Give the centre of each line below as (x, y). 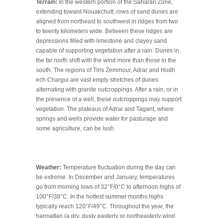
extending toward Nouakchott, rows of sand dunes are (107, 11)
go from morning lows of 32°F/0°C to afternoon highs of (108, 187)
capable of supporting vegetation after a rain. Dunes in (108, 50)
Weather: (49, 167)
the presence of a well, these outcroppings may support (109, 99)
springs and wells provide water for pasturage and (102, 118)
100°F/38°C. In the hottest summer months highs (100, 196)
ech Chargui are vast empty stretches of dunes (97, 80)
